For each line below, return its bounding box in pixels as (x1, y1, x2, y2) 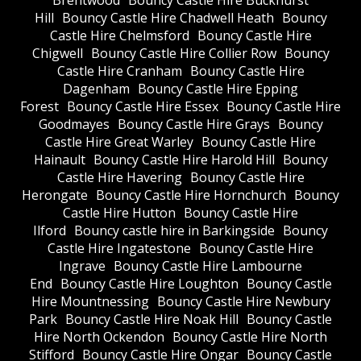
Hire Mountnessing (31, 293, 149, 311)
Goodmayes (38, 115, 110, 134)
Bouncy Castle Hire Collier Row (90, 44, 276, 63)
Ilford (33, 222, 66, 240)
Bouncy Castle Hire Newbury (156, 293, 330, 311)
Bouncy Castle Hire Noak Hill (65, 310, 239, 329)
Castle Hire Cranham (56, 62, 182, 81)
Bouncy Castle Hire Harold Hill (93, 151, 275, 169)
